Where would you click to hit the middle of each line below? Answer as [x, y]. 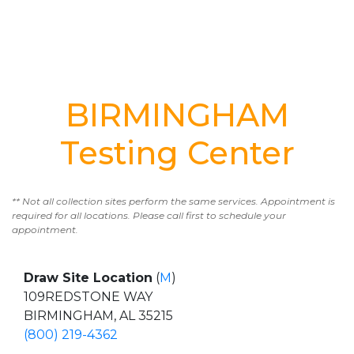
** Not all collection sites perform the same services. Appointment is [173, 201]
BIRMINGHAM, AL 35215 [98, 316]
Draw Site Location [88, 278]
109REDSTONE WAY [88, 297]
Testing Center [177, 153]
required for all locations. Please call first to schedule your [149, 215]
